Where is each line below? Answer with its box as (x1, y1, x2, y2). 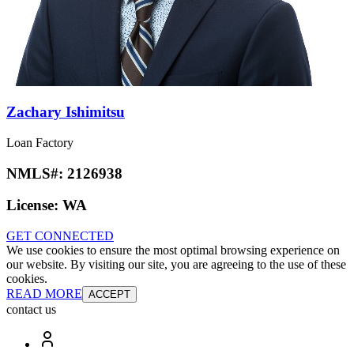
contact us (6, 303, 56, 317)
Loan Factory (6, 135, 73, 149)
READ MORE (6, 287, 82, 301)
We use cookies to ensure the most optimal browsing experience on (6, 243, 340, 258)
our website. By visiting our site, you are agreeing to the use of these (6, 258, 346, 272)
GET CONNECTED (6, 229, 114, 243)
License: (6, 197, 62, 214)
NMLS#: (6, 164, 67, 182)
